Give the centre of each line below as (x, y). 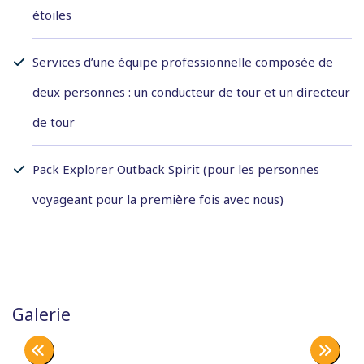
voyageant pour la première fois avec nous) (158, 199)
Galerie (41, 315)
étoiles (52, 15)
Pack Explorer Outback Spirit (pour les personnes (176, 169)
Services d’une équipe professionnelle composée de (183, 62)
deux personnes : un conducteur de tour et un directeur (191, 92)
